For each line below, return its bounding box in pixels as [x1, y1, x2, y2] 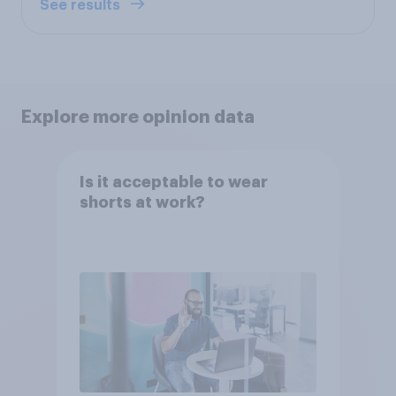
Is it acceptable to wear [79, 174, 268, 191]
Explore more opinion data [21, 107, 255, 126]
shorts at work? [79, 194, 205, 211]
